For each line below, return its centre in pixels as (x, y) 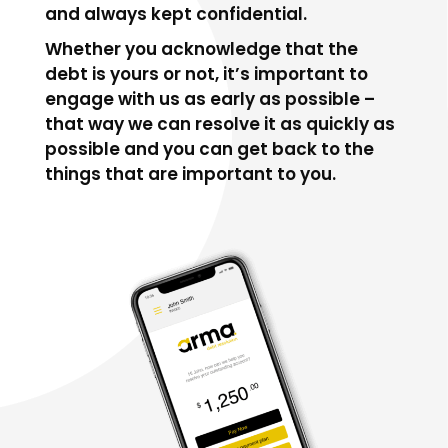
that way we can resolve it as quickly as (219, 123)
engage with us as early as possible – (209, 98)
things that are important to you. (190, 173)
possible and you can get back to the (209, 148)
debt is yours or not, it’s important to (206, 73)
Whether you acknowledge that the (201, 48)
